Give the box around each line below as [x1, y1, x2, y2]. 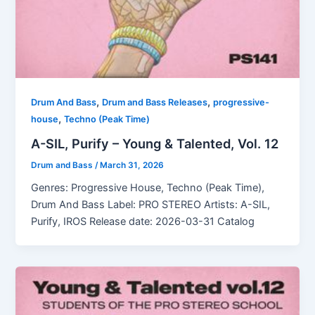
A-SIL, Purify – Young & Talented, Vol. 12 [31, 135, 279, 151]
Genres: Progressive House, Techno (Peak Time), [31, 181, 265, 195]
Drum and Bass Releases [102, 97, 208, 108]
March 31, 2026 [100, 160, 165, 170]
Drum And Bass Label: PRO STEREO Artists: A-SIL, [31, 198, 271, 212]
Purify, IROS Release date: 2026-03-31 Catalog [31, 215, 255, 229]
